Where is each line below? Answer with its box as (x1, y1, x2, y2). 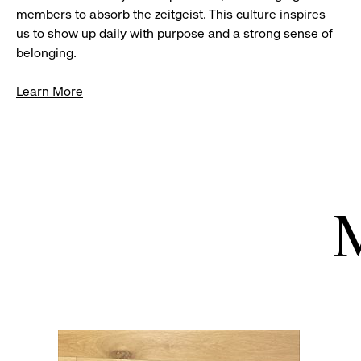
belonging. (16, 45, 77, 61)
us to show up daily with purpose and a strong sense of (16, 26, 333, 42)
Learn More (16, 84, 83, 100)
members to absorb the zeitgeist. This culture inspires (16, 6, 326, 23)
